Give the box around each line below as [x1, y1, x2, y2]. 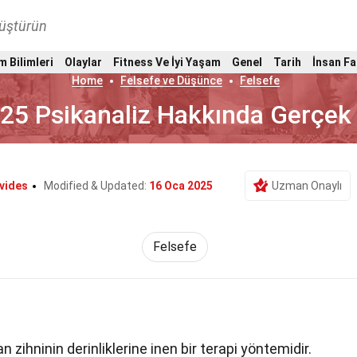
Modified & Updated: [43, 179, 149, 192]
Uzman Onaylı [271, 179, 342, 192]
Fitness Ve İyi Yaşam [113, 55, 221, 69]
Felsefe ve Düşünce [120, 74, 223, 87]
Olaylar [65, 55, 102, 69]
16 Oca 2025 [148, 179, 213, 192]
